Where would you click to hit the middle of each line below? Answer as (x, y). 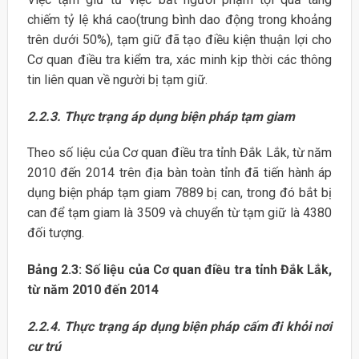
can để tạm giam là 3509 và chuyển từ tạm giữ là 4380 (179, 213)
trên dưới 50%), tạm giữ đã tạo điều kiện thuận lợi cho (179, 39)
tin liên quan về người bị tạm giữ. (117, 79)
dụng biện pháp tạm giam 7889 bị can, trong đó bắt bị (179, 193)
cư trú (44, 346)
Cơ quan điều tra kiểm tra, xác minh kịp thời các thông (179, 59)
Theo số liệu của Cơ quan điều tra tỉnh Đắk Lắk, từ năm (179, 153)
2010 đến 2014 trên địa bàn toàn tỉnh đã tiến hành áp (179, 173)
